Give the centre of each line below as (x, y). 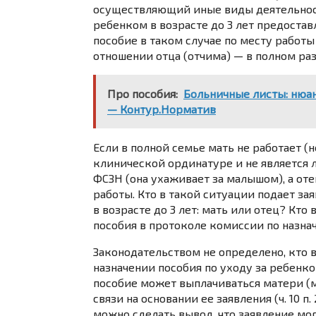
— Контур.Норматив (162, 109)
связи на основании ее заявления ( (186, 298)
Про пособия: (142, 93)
